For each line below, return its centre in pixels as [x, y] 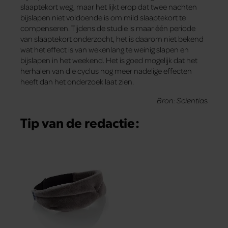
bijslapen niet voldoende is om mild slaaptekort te [103, 17]
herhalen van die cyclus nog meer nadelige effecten [106, 70]
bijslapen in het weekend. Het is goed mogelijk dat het [109, 60]
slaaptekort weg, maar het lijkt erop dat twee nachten [109, 6]
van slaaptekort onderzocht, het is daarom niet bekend [112, 38]
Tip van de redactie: [80, 122]
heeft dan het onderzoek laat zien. [77, 81]
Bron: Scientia [180, 100]
